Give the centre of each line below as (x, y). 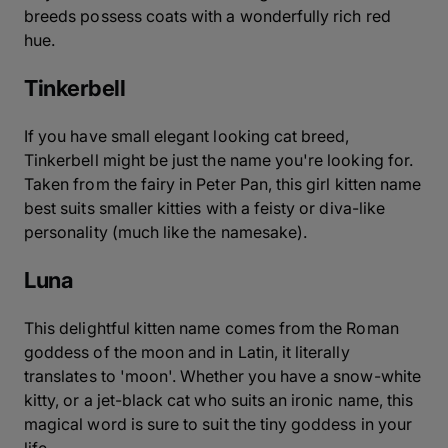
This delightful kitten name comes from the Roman (211, 327)
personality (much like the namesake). (166, 231)
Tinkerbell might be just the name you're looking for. (218, 159)
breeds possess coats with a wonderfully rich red (207, 15)
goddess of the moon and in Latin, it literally (187, 351)
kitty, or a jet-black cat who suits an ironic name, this (219, 399)
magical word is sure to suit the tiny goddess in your (218, 423)
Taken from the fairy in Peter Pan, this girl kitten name (223, 183)
